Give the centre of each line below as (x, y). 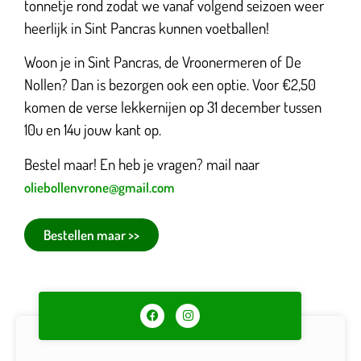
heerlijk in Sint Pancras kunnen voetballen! (148, 28)
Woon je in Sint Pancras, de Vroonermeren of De (163, 62)
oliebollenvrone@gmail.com (100, 187)
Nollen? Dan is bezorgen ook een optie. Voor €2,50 (170, 85)
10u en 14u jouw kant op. (94, 130)
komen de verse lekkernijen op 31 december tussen (173, 107)
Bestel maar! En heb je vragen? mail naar (142, 164)
